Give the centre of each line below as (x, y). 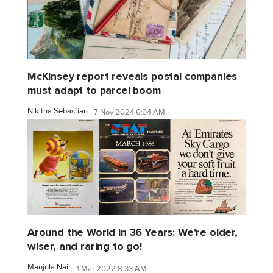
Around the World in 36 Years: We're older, (133, 233)
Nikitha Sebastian (58, 111)
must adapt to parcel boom (94, 90)
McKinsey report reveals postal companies (133, 76)
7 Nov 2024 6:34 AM (129, 112)
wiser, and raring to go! (85, 247)
